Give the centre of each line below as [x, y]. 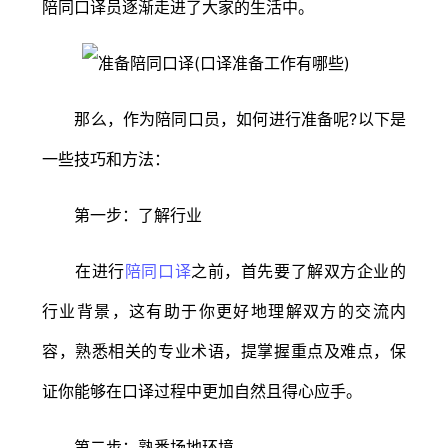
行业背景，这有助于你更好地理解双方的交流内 [224, 310]
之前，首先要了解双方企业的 [299, 270]
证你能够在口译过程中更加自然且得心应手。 [202, 390]
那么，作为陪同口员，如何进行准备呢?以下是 [224, 118]
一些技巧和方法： [106, 158]
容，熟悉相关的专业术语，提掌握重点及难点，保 [224, 350]
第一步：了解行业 [122, 214]
